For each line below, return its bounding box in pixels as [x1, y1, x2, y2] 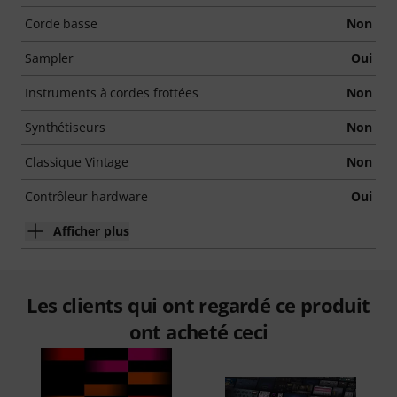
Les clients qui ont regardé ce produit [27, 292, 370, 318]
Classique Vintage [25, 153, 129, 170]
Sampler [25, 50, 74, 66]
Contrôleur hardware [25, 188, 148, 205]
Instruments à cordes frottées [25, 84, 198, 101]
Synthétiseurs [25, 119, 105, 136]
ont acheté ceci [128, 318, 269, 345]
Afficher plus [53, 222, 129, 239]
